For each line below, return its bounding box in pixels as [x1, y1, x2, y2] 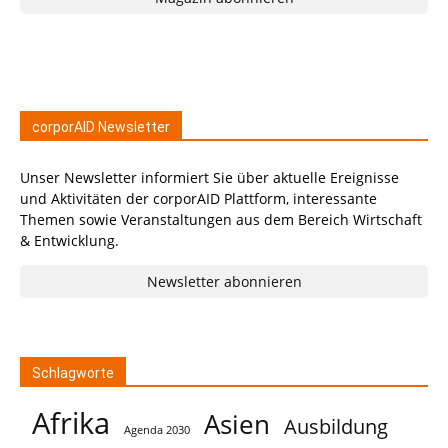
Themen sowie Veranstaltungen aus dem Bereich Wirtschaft [20, 210, 422, 229]
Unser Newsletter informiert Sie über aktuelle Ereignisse [20, 168, 399, 187]
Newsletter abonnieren [146, 272, 302, 291]
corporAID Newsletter [32, 119, 170, 135]
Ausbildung [284, 412, 388, 440]
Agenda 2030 [124, 423, 190, 437]
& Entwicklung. [20, 231, 119, 250]
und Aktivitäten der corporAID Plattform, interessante [20, 189, 377, 208]
